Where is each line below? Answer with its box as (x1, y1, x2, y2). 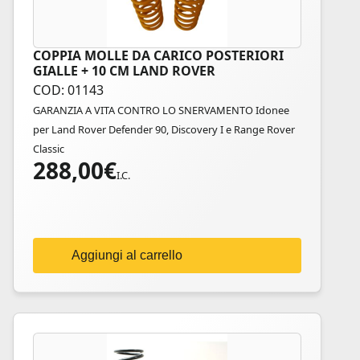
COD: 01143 (33, 81, 104, 99)
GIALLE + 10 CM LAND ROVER (33, 62, 215, 80)
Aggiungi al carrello (72, 248, 182, 262)
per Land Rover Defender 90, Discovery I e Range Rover (33, 122, 295, 137)
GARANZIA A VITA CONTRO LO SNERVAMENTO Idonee (33, 103, 289, 117)
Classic (33, 141, 64, 156)
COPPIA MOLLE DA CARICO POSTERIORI (33, 47, 284, 64)
